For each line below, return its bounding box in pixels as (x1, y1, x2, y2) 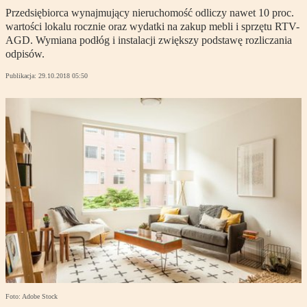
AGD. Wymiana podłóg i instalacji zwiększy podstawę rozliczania (5, 34, 292, 47)
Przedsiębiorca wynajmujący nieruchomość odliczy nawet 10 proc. (5, 7, 294, 19)
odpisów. (5, 48, 45, 60)
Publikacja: (5, 72, 38, 80)
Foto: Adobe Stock (5, 293, 58, 301)
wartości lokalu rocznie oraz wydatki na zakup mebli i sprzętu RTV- (5, 21, 299, 33)
